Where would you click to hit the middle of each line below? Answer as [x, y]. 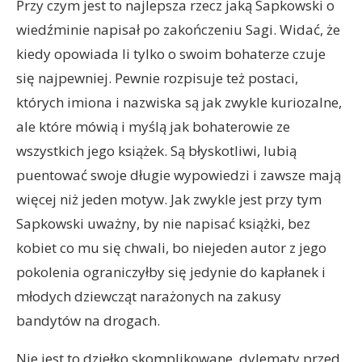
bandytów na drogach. [88, 320]
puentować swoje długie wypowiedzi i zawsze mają [179, 175]
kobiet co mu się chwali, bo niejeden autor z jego [171, 248]
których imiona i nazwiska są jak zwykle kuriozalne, [179, 102]
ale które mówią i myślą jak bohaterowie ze [153, 126]
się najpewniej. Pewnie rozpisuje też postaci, [157, 78]
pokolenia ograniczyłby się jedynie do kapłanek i [171, 272]
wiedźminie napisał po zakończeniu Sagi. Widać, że [178, 29]
